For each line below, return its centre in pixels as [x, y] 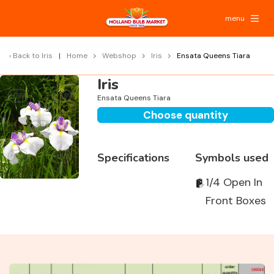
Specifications [134, 158]
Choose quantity [186, 115]
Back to [27, 56]
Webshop [119, 56]
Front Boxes [235, 201]
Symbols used [231, 158]
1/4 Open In [234, 182]
